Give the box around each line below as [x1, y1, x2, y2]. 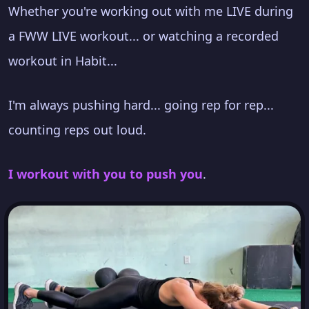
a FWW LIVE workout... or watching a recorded [8, 28, 279, 45]
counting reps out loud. [8, 121, 146, 139]
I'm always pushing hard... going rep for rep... [8, 97, 274, 114]
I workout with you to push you [8, 166, 203, 183]
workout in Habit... [8, 52, 117, 70]
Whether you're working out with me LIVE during [8, 3, 293, 20]
